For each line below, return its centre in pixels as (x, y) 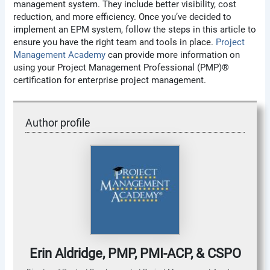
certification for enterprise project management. (110, 80)
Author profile (58, 123)
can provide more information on (173, 55)
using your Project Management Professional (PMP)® (121, 67)
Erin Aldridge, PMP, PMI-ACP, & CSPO (135, 254)
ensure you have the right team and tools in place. (115, 42)
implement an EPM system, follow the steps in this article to (135, 29)
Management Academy (60, 55)
